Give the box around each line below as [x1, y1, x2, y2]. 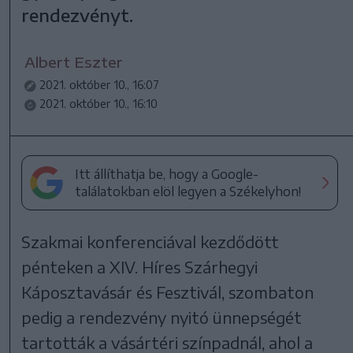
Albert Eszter [24, 53, 124, 71]
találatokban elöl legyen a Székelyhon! [75, 184, 302, 199]
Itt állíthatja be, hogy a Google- [75, 166, 259, 182]
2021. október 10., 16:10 [39, 97, 158, 110]
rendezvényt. [21, 4, 134, 26]
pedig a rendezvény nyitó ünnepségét [21, 307, 303, 327]
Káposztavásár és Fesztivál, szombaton [21, 282, 314, 302]
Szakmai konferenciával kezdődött [21, 232, 280, 251]
